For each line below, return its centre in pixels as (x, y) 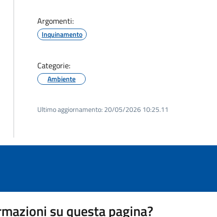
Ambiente (62, 79)
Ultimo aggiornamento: (70, 109)
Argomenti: (55, 21)
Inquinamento (62, 34)
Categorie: (54, 65)
